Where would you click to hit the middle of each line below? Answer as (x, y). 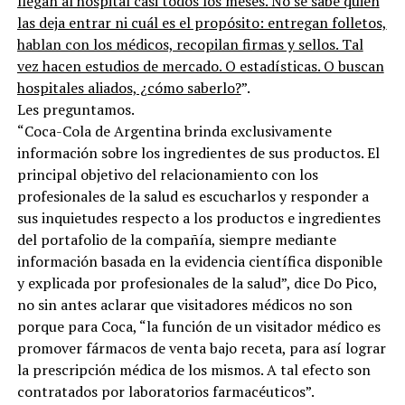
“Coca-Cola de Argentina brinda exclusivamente (174, 131)
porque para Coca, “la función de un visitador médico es (198, 326)
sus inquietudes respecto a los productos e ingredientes (198, 217)
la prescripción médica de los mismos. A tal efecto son (193, 369)
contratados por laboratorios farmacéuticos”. (165, 391)
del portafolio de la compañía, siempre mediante (176, 239)
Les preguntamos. (75, 109)
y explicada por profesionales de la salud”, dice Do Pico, (197, 283)
